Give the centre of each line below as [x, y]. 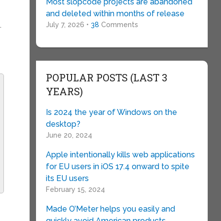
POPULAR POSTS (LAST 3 [106, 77]
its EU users [67, 178]
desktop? [63, 124]
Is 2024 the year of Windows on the [111, 112]
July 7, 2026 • [68, 25]
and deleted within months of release [115, 14]
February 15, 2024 [75, 189]
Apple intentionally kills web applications [120, 155]
